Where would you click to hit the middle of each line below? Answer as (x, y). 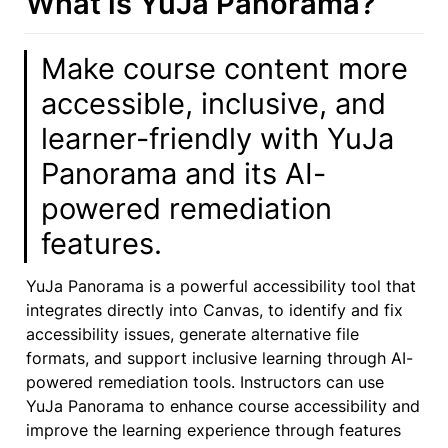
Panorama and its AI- (184, 174)
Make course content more (225, 69)
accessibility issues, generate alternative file (192, 333)
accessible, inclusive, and (214, 104)
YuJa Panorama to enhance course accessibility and (223, 405)
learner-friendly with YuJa (218, 139)
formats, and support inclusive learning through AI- (219, 357)
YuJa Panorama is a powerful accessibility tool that (221, 285)
